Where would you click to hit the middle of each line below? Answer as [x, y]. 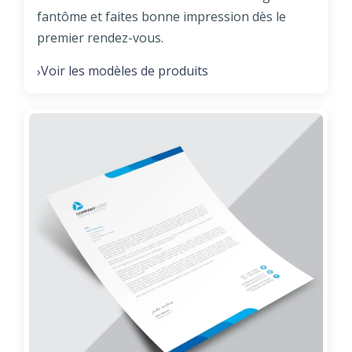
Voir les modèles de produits [125, 71]
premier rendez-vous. [100, 38]
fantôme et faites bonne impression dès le [161, 17]
